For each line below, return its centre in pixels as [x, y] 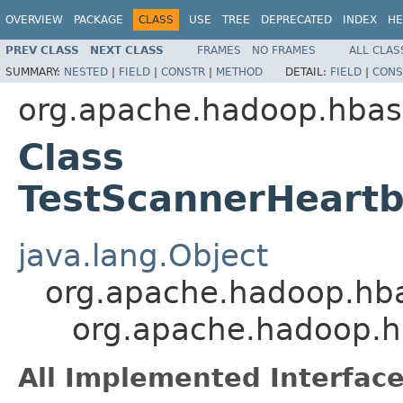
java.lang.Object [143, 255]
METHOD [239, 72]
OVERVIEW [34, 20]
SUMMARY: [35, 72]
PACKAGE [99, 20]
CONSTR [183, 72]
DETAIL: [308, 72]
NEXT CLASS [127, 50]
